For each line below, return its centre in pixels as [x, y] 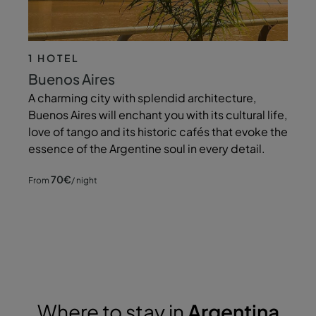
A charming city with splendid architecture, [142, 98]
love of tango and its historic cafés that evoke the [158, 132]
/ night [84, 181]
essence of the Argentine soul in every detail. [147, 149]
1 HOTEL [54, 58]
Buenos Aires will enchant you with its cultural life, [158, 115]
